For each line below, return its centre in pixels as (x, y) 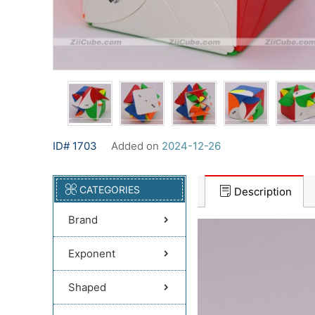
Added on (136, 146)
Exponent (92, 253)
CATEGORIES (110, 189)
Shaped (87, 287)
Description (263, 192)
